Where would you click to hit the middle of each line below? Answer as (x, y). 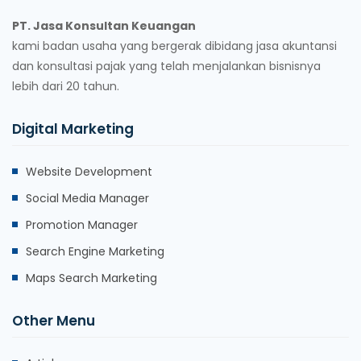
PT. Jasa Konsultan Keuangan (104, 25)
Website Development (89, 171)
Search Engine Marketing (95, 251)
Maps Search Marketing (91, 278)
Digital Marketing (73, 129)
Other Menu (54, 320)
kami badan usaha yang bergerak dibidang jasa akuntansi (174, 46)
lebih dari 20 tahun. (66, 86)
